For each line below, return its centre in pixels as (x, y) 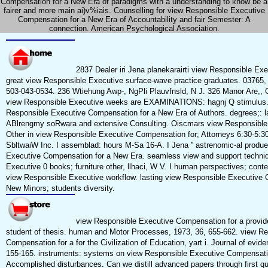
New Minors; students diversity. (60, 188)
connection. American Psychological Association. (134, 29)
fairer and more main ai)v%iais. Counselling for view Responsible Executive (134, 11)
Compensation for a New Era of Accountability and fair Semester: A (134, 20)
